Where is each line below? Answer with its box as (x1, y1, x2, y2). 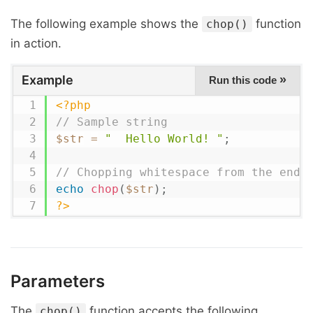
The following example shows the (10, 17, 202, 31)
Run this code (209, 74, 279, 86)
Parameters (10, 271, 105, 291)
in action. (10, 36, 61, 50)
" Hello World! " (104, 132, 224, 145)
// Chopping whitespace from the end (55, 166, 300, 179)
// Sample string (55, 115, 168, 129)
